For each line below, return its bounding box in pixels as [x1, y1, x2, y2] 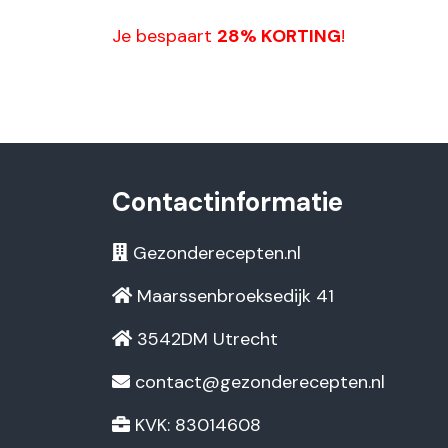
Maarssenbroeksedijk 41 [132, 284, 334, 308]
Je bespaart [112, 24, 217, 48]
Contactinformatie [112, 185, 343, 219]
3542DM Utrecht [132, 327, 278, 351]
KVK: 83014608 [130, 413, 261, 437]
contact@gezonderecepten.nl [135, 370, 385, 394]
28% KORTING [217, 24, 341, 48]
